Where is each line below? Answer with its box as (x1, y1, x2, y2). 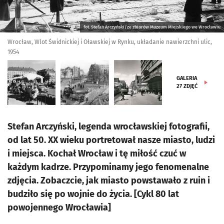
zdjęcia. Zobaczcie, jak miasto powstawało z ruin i (7, 175, 210, 186)
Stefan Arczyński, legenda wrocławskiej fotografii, (7, 121, 209, 132)
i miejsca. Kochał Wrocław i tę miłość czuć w (7, 148, 186, 159)
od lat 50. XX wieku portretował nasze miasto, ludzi (7, 134, 215, 145)
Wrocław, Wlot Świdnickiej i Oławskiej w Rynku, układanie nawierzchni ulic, (7, 38, 212, 45)
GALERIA (176, 75, 197, 81)
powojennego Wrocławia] (7, 202, 111, 213)
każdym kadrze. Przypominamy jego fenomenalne (7, 161, 209, 172)
